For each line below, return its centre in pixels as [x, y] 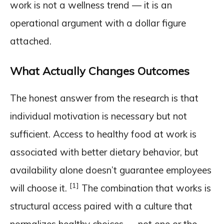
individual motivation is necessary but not [98, 116]
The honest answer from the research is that [104, 98]
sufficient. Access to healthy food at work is [103, 134]
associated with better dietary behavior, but [104, 152]
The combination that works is [145, 188]
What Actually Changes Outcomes [100, 71]
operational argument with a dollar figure [98, 23]
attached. [31, 41]
